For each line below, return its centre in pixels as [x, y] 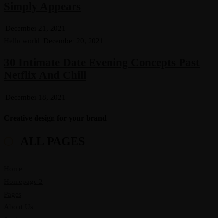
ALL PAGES [53, 141]
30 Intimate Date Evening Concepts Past [102, 63]
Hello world [22, 41]
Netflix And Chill [45, 75]
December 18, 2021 [36, 97]
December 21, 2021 [36, 28]
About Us [18, 207]
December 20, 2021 [73, 41]
